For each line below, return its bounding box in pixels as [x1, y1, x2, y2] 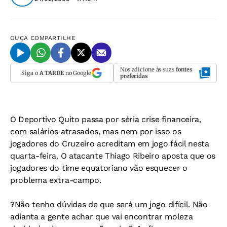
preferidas [120, 72, 148, 80]
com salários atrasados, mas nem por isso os [10, 127, 181, 136]
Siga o [21, 69, 40, 77]
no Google [63, 69, 91, 77]
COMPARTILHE [30, 34, 76, 42]
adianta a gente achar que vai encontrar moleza [10, 212, 193, 221]
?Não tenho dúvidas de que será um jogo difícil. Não [10, 200, 208, 209]
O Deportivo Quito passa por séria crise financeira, [10, 115, 201, 124]
